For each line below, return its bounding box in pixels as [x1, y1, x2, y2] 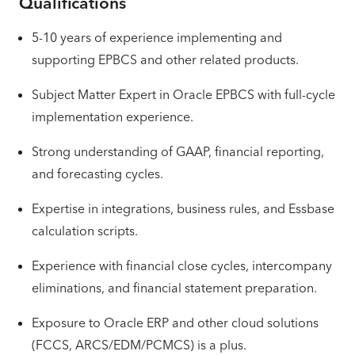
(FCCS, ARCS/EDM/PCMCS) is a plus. [32, 337, 246, 353]
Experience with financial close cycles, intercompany [32, 258, 332, 273]
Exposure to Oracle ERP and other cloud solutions [32, 315, 319, 330]
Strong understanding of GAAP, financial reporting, [32, 143, 324, 159]
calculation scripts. [32, 223, 138, 239]
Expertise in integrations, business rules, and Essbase [32, 200, 334, 216]
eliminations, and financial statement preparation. [32, 280, 317, 296]
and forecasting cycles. [32, 166, 163, 181]
